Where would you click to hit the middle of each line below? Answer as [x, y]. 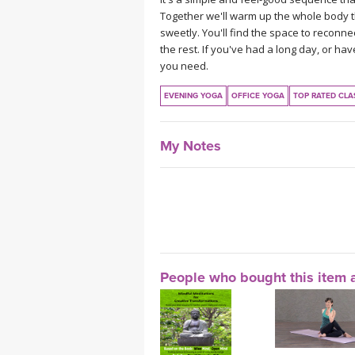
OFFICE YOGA [258, 95]
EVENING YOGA [193, 95]
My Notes [191, 145]
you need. [184, 65]
